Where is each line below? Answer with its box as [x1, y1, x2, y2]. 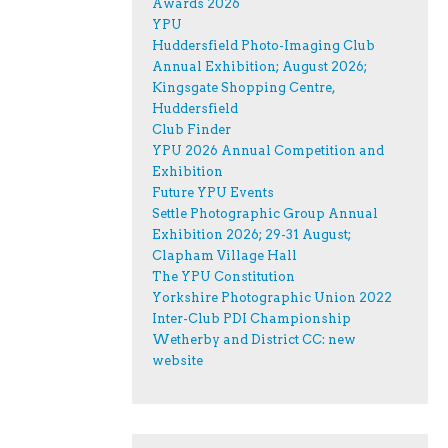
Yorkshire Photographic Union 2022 [152, 290, 392, 306]
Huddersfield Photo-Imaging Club [152, 38, 375, 54]
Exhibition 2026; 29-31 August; [152, 227, 351, 243]
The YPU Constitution [152, 269, 295, 285]
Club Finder [152, 122, 231, 138]
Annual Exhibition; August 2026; [152, 59, 367, 75]
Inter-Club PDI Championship [152, 311, 351, 327]
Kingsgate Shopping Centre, [152, 80, 335, 96]
